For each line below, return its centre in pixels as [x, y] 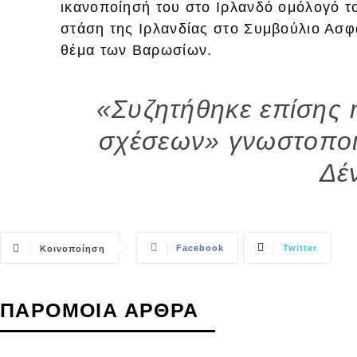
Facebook [200, 247]
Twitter [300, 247]
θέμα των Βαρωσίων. [137, 50]
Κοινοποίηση [73, 248]
